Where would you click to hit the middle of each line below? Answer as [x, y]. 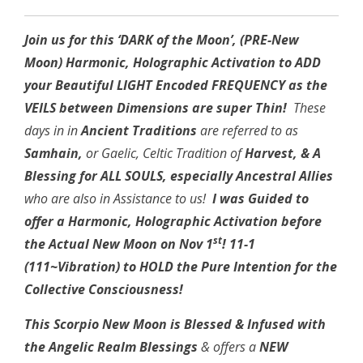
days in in [53, 131]
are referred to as [248, 131]
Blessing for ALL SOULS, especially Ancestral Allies [179, 176]
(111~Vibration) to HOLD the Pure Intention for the [181, 267]
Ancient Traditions [139, 131]
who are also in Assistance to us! [118, 199]
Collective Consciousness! [104, 290]
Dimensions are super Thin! [202, 108]
